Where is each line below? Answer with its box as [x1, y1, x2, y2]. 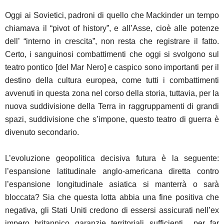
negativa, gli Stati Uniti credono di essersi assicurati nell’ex [5, 205, 219, 214]
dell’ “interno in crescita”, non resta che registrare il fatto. [5, 36, 219, 45]
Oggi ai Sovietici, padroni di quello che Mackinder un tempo [5, 10, 219, 19]
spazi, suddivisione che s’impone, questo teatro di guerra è [5, 114, 219, 123]
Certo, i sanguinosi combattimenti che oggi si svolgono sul [5, 49, 219, 58]
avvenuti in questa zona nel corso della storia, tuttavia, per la [5, 88, 219, 97]
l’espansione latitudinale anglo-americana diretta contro [5, 166, 219, 175]
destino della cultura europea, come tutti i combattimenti [5, 75, 219, 84]
